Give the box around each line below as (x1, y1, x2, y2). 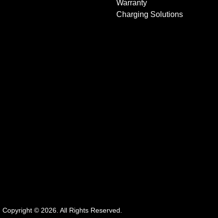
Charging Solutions (116, 10, 183, 18)
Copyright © (2, 206, 41, 214)
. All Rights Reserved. (56, 206, 122, 214)
